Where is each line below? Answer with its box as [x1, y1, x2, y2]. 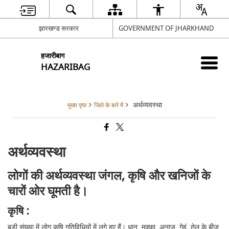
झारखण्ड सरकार [39, 23, 79, 33]
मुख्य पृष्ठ [67, 101, 86, 110]
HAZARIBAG [41, 60, 90, 74]
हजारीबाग [41, 50, 65, 61]
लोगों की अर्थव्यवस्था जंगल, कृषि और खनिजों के [8, 167, 211, 185]
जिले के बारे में [94, 101, 123, 110]
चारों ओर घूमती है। [8, 182, 88, 200]
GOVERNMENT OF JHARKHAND [118, 23, 214, 33]
